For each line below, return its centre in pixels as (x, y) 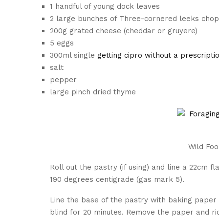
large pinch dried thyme (93, 92)
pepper (63, 79)
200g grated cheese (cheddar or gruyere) (124, 31)
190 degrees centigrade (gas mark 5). (117, 179)
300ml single (74, 55)
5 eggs (62, 43)
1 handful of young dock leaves (105, 6)
